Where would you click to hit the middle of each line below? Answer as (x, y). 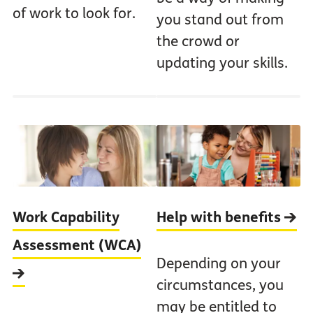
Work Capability (66, 218)
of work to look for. (74, 14)
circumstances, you (220, 286)
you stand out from (220, 20)
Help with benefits (220, 218)
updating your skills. (222, 64)
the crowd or (198, 42)
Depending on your (219, 264)
